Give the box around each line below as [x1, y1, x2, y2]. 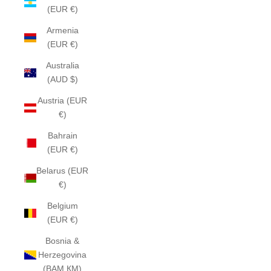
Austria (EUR [38, 96, 88, 105]
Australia [45, 60, 79, 70]
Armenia [46, 25, 79, 35]
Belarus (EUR [36, 166, 89, 175]
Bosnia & [45, 236, 80, 246]
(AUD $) [47, 74, 78, 84]
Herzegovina [38, 250, 87, 260]
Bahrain [47, 131, 77, 140]
